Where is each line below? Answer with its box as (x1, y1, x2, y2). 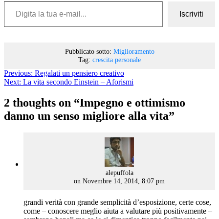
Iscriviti (179, 9, 203, 18)
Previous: (4, 68, 33, 77)
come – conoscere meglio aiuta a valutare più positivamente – (23, 206, 212, 215)
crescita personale (92, 55, 141, 64)
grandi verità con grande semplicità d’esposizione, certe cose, (23, 197, 211, 206)
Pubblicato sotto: (65, 47, 111, 55)
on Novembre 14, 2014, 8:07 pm (74, 176, 165, 185)
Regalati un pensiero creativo (35, 68, 124, 77)
